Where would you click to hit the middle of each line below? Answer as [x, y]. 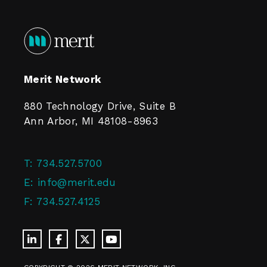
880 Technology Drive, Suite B [100, 106]
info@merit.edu [77, 182]
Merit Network [63, 79]
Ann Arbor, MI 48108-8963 [91, 121]
